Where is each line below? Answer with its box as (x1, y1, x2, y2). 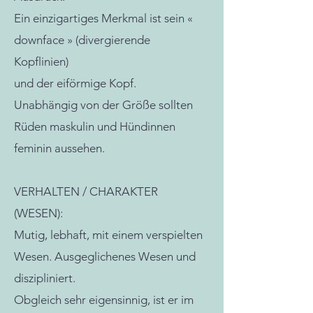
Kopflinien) (14, 54, 71, 68)
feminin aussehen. (14, 141, 105, 155)
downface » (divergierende (14, 33, 150, 47)
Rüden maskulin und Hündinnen (14, 119, 175, 133)
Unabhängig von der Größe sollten (14, 98, 193, 112)
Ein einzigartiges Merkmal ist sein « (14, 11, 193, 25)
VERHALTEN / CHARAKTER (14, 184, 158, 198)
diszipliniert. (14, 271, 78, 285)
